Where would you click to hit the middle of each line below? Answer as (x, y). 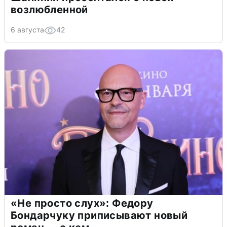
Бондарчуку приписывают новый (99, 216)
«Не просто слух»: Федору (82, 203)
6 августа (27, 30)
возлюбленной (49, 10)
